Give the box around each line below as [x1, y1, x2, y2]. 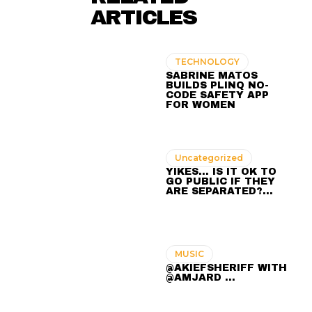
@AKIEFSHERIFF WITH [166, 262, 288, 273]
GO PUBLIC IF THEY [166, 175, 276, 187]
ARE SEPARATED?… [166, 185, 274, 196]
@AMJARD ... [166, 272, 236, 283]
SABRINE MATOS [166, 70, 258, 81]
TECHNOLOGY [175, 56, 240, 67]
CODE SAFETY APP [166, 89, 270, 100]
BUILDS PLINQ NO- [166, 79, 270, 91]
